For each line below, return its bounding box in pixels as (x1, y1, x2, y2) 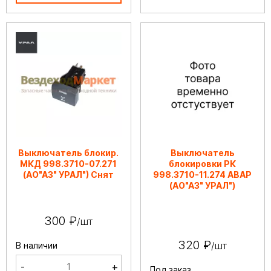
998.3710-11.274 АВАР (153, 169, 252, 180)
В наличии (16, 240, 57, 250)
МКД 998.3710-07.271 (20, 158, 117, 169)
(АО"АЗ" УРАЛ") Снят (23, 169, 114, 180)
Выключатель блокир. (18, 148, 119, 158)
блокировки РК (169, 158, 237, 169)
